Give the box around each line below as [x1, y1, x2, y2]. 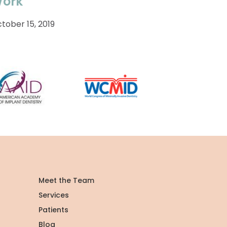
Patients [39, 204, 68, 215]
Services [39, 190, 69, 200]
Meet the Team [39, 175, 94, 185]
